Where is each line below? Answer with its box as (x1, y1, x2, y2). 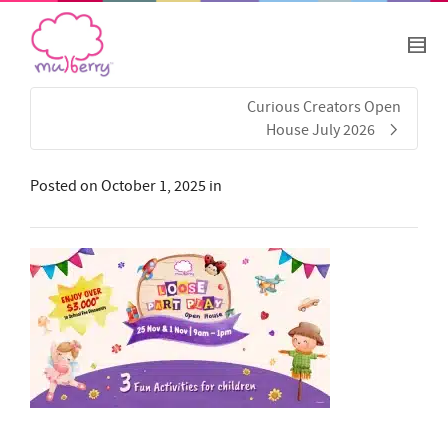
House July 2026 (266, 120, 375, 141)
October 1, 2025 (101, 176, 206, 197)
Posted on (30, 176, 101, 197)
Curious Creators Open (247, 97, 401, 118)
